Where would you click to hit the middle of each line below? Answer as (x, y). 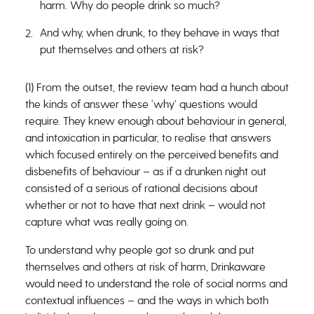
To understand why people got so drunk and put (139, 250)
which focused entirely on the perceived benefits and (151, 155)
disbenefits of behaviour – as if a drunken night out (145, 171)
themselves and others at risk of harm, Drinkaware (145, 267)
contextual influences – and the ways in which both (146, 300)
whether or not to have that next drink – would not (145, 205)
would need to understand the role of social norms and (156, 284)
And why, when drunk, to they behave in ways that (159, 33)
